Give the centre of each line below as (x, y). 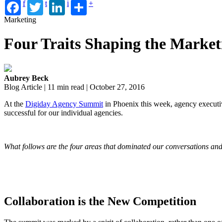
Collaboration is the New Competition (100, 201)
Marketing (20, 20)
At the (15, 104)
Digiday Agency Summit (64, 104)
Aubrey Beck (26, 78)
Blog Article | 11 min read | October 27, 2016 (74, 87)
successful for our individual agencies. (63, 112)
